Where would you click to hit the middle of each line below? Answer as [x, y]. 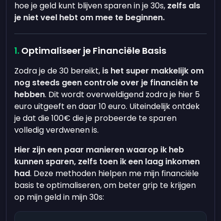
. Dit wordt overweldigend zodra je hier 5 [123, 94]
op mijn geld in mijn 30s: [59, 197]
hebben [30, 94]
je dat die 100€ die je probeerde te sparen [96, 118]
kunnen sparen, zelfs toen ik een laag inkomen [107, 162]
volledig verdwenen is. [57, 130]
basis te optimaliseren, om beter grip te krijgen [105, 185]
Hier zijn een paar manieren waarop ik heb [99, 150]
